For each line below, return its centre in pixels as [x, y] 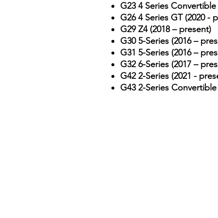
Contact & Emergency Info [163, 154]
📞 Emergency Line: [151, 185]
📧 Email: [130, 200]
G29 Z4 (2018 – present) [166, 29]
